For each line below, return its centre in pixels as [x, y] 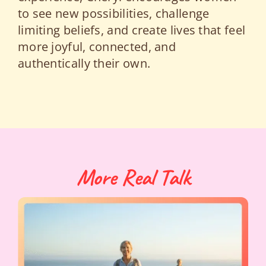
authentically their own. [84, 63]
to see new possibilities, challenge [113, 13]
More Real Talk [133, 177]
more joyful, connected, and [97, 46]
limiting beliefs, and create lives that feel [132, 30]
